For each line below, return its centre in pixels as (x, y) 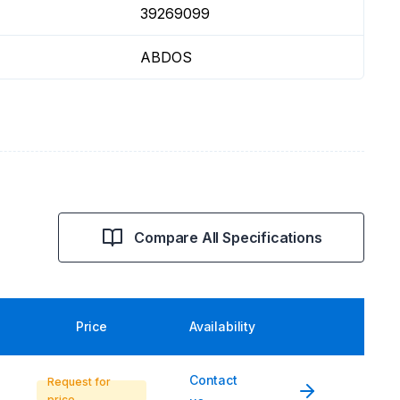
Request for (79, 382)
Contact (213, 380)
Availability (222, 326)
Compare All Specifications (228, 237)
